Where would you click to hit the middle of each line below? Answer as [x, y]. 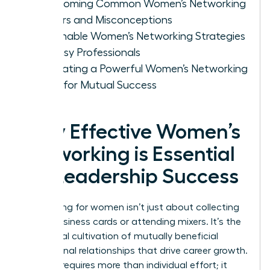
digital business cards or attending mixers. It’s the [132, 221]
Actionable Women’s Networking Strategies [140, 36]
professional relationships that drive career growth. [135, 250]
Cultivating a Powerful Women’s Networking [141, 68]
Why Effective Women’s [131, 132]
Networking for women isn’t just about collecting [131, 207]
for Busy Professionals [87, 52]
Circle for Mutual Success [96, 85]
